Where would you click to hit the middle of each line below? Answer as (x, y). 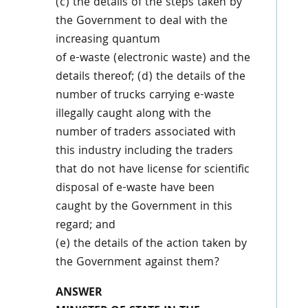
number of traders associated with (145, 133)
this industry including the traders (144, 152)
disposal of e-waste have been (135, 189)
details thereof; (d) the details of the (150, 77)
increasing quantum (108, 40)
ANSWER (78, 293)
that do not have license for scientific (152, 170)
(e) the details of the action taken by (151, 244)
